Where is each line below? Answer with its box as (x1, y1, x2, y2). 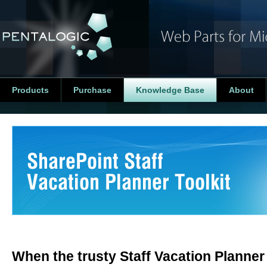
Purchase (73, 85, 111, 95)
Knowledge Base (136, 85, 204, 95)
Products (12, 85, 49, 95)
